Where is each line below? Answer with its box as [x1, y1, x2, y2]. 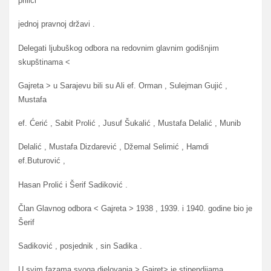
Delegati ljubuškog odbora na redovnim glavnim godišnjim [18, 43, 219, 53]
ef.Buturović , [18, 156, 65, 166]
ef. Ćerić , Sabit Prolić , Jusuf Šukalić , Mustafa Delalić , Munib [18, 119, 241, 128]
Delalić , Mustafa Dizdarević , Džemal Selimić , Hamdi [18, 142, 209, 152]
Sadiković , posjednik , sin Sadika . [18, 241, 142, 251]
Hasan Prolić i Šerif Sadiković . [18, 180, 128, 189]
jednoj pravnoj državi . [18, 19, 95, 29]
